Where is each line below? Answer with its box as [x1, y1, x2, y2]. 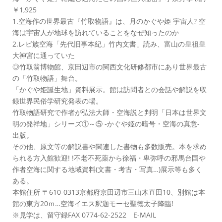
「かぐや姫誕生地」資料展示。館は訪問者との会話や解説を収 [12, 85, 207, 94]
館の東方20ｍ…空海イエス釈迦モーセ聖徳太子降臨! [12, 199, 173, 208]
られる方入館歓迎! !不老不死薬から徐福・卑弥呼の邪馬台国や [12, 153, 206, 163]
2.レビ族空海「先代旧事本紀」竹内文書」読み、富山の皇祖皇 [12, 39, 206, 49]
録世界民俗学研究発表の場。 [12, 96, 103, 106]
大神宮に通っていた [12, 51, 75, 60]
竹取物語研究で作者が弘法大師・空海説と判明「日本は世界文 [12, 108, 207, 117]
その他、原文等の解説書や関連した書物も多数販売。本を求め [12, 142, 207, 151]
